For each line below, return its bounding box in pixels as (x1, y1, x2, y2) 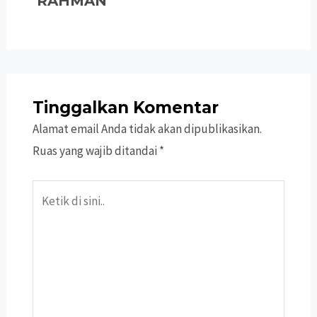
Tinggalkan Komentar (32, 98, 219, 118)
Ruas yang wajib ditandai (32, 143, 159, 159)
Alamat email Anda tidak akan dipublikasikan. (32, 121, 262, 137)
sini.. (31, 226, 53, 242)
